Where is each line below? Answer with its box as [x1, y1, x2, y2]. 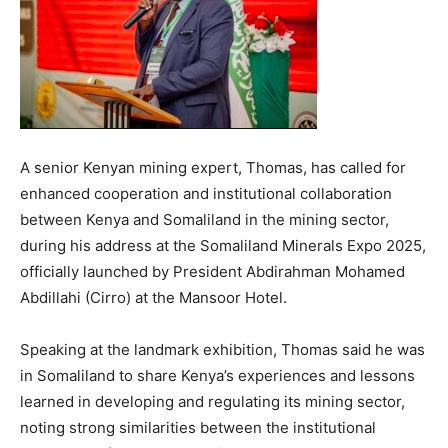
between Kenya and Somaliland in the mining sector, [20, 210, 389, 229]
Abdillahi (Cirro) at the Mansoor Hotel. [20, 288, 287, 307]
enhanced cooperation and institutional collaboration [20, 184, 392, 203]
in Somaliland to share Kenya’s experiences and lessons [20, 366, 415, 385]
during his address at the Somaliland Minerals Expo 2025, [20, 236, 426, 255]
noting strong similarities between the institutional [20, 418, 376, 437]
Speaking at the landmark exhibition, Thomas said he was [20, 340, 425, 359]
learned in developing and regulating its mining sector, [20, 392, 405, 411]
